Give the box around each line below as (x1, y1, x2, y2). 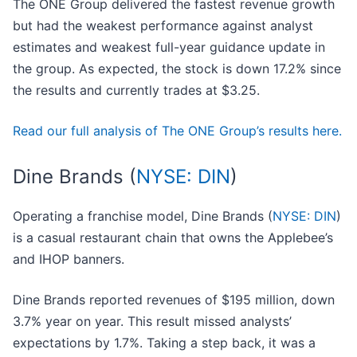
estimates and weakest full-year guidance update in (13, 39, 325, 56)
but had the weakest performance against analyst (13, 18, 313, 34)
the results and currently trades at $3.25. (13, 82, 260, 99)
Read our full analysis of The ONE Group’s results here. (13, 123, 342, 139)
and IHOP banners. (13, 251, 124, 268)
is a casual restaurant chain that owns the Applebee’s (13, 229, 333, 246)
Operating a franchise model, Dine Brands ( (13, 208, 273, 225)
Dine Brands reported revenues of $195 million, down (13, 292, 335, 308)
